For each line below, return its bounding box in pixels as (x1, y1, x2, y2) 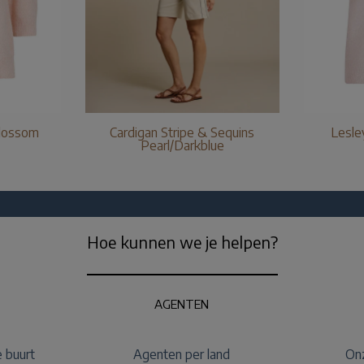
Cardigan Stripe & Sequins (110, 123, 254, 141)
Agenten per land (133, 345, 231, 362)
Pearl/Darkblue (140, 136, 224, 154)
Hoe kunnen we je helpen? (86, 231, 278, 252)
